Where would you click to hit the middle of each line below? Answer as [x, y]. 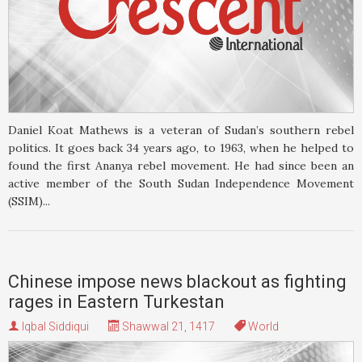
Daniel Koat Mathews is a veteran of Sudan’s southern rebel [181, 130]
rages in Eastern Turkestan [116, 301]
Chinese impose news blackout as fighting [177, 281]
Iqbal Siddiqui [55, 326]
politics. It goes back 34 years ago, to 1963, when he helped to [181, 147]
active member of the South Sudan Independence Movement [181, 183]
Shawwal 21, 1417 [167, 326]
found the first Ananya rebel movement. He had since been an [181, 165]
